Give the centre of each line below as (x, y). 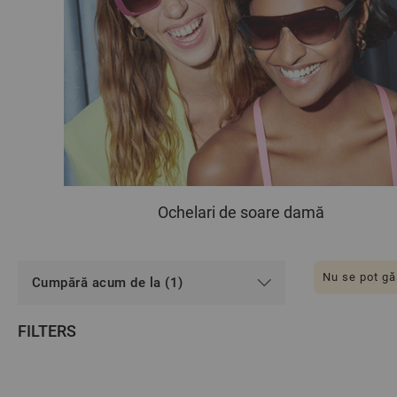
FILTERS (47, 331)
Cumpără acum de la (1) (108, 283)
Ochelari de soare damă (241, 213)
